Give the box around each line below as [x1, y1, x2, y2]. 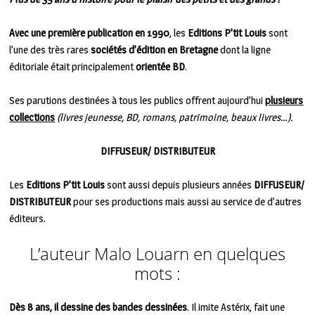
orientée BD [136, 60, 186, 73]
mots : [134, 262, 181, 285]
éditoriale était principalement [9, 60, 136, 73]
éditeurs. [9, 212, 46, 225]
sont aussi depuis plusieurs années [105, 179, 255, 191]
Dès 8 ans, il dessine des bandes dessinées [9, 301, 188, 314]
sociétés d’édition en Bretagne [91, 44, 219, 56]
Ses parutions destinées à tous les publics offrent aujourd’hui [9, 94, 266, 107]
